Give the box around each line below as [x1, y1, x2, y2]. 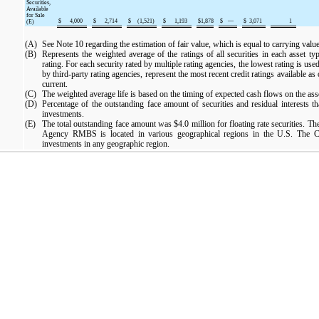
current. [42, 78, 68, 89]
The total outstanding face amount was [42, 118, 174, 129]
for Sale [26, 11, 45, 19]
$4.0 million [174, 118, 215, 129]
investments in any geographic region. [42, 138, 169, 149]
